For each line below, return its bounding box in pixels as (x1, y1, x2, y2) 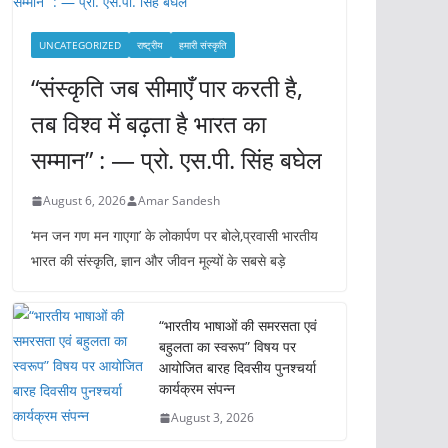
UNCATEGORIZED (39, 38, 121, 52)
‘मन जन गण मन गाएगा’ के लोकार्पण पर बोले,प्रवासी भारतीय (31, 226, 318, 245)
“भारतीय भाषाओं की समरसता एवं (159, 316, 317, 335)
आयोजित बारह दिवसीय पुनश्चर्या (159, 358, 316, 377)
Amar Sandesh (138, 192, 220, 209)
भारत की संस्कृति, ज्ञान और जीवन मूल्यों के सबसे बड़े (31, 251, 286, 270)
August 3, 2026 (171, 409, 254, 426)
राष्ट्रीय (137, 38, 163, 52)
